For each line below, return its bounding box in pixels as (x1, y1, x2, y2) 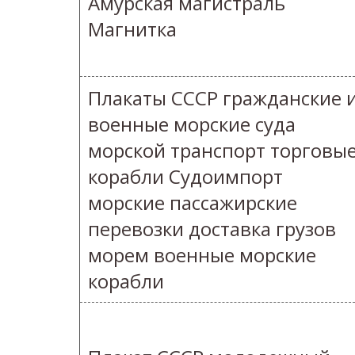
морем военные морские (88, 242, 316, 269)
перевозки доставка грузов (88, 216, 336, 242)
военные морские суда (88, 111, 296, 138)
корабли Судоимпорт (88, 163, 283, 190)
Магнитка (88, 16, 177, 43)
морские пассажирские (88, 189, 297, 216)
